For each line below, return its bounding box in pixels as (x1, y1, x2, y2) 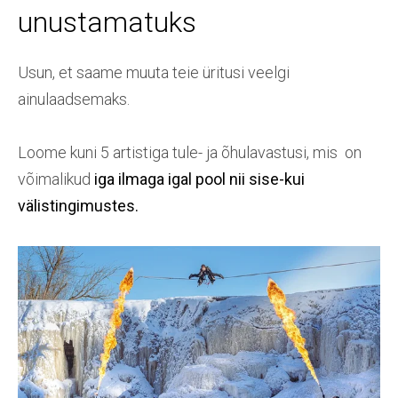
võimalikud (18, 170, 94, 189)
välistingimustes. (18, 196, 139, 216)
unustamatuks (18, 5, 196, 40)
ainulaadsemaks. (18, 90, 130, 109)
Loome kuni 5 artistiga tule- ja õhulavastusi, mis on (18, 143, 362, 163)
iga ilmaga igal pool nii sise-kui (94, 170, 305, 189)
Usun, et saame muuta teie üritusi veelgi (18, 63, 290, 83)
